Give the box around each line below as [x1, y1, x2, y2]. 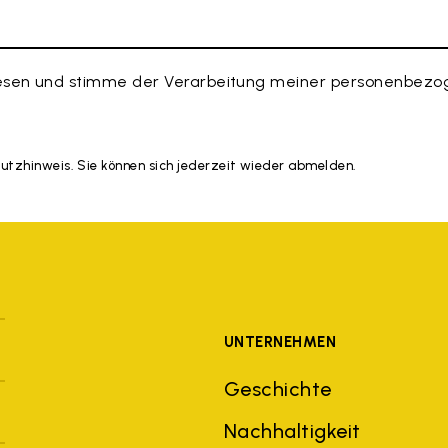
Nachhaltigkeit [223, 418, 361, 443]
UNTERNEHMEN [223, 332, 337, 351]
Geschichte [223, 376, 332, 401]
